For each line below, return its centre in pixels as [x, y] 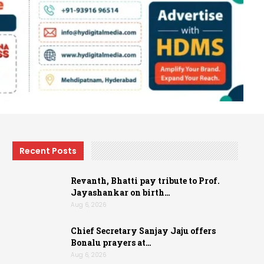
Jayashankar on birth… [121, 192]
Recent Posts [48, 151]
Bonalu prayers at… [111, 243]
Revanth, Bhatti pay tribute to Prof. [146, 180]
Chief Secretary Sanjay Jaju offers [143, 231]
